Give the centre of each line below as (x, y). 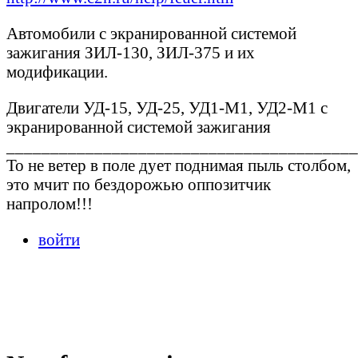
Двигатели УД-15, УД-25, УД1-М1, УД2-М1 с (167, 107)
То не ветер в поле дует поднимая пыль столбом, (179, 165)
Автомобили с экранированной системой (151, 34)
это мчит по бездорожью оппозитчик (139, 184)
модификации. (57, 72)
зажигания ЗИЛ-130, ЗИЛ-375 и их (131, 53)
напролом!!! (50, 203)
